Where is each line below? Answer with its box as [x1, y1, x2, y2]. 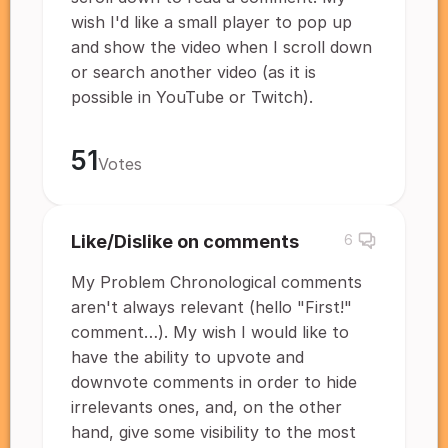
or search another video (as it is [71, 62, 316, 82]
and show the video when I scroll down [71, 37, 372, 57]
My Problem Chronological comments [71, 272, 362, 292]
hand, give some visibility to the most [71, 422, 356, 442]
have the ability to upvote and [71, 347, 304, 367]
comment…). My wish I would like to [71, 322, 349, 342]
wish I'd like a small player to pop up [71, 12, 352, 32]
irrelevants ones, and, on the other [71, 397, 342, 417]
